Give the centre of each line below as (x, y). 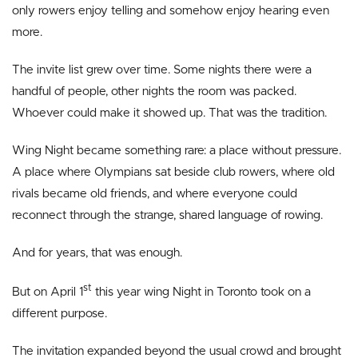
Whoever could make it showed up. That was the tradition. (169, 113)
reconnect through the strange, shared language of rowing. (167, 215)
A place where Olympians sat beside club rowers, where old (173, 172)
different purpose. (60, 314)
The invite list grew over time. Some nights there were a (162, 70)
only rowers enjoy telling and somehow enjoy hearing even (171, 11)
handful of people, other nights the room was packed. (154, 91)
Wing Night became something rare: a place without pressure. (177, 151)
